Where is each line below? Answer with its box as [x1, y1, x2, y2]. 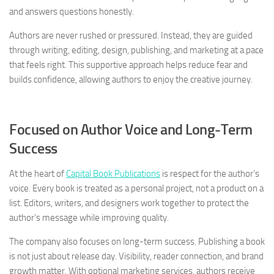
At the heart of [9, 168, 66, 180]
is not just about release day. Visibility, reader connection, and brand [9, 251, 264, 262]
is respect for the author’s [160, 168, 259, 180]
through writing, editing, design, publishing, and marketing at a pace [9, 45, 264, 56]
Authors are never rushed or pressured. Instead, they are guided [9, 30, 253, 42]
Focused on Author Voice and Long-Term [9, 120, 253, 139]
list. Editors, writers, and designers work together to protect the [9, 198, 249, 209]
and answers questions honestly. [9, 6, 134, 18]
